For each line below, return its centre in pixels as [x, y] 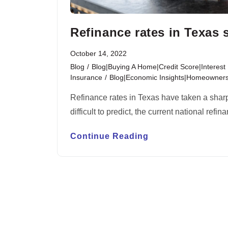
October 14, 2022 [98, 54]
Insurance [86, 78]
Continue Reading [109, 136]
